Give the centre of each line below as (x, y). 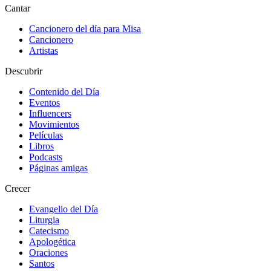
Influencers (50, 114)
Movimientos (54, 125)
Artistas (44, 51)
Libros (41, 146)
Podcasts (46, 157)
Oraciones (48, 253)
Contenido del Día (64, 92)
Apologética (52, 242)
